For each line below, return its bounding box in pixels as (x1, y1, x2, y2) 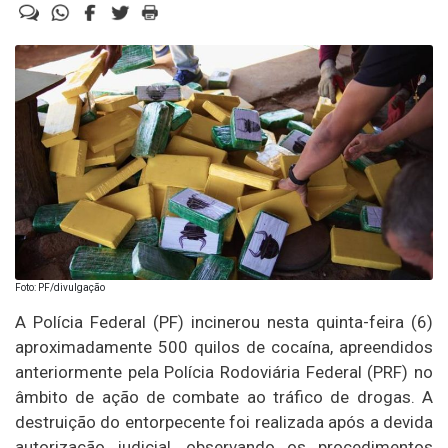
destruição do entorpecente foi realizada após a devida (15, 412, 433, 433)
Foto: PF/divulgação (15, 282, 105, 294)
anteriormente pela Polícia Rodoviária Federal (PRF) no (15, 362, 433, 383)
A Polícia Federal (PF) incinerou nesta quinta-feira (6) (15, 312, 433, 333)
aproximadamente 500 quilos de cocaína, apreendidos (15, 337, 433, 358)
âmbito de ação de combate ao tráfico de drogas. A (15, 387, 433, 408)
